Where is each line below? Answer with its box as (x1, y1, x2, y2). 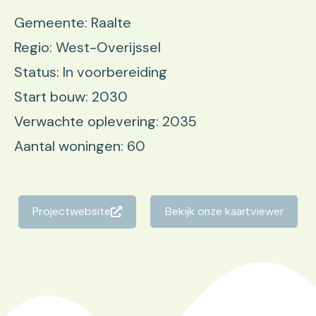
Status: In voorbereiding (14, 63, 167, 82)
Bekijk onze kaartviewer (164, 205, 284, 219)
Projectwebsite (32, 204, 111, 219)
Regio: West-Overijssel (14, 38, 161, 57)
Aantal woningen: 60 (14, 137, 145, 156)
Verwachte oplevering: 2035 (14, 112, 197, 131)
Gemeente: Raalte (14, 13, 131, 32)
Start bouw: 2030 (14, 87, 128, 107)
